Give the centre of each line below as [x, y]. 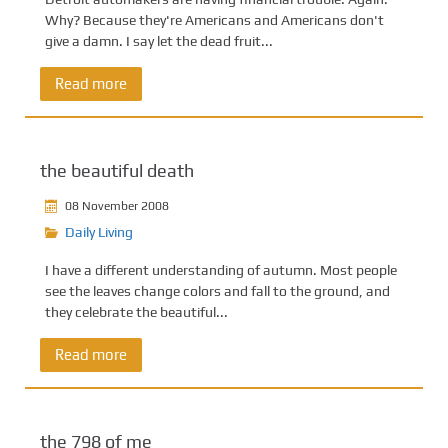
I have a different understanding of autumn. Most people [221, 270]
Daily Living [99, 232]
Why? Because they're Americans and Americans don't [214, 20]
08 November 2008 [117, 205]
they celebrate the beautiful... [136, 312]
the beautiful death [117, 170]
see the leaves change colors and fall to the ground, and [217, 291]
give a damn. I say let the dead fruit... [159, 41]
